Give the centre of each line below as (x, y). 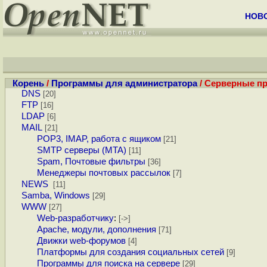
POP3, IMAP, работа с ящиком (99, 139)
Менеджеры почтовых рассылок (104, 173)
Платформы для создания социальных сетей (131, 252)
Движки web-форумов (82, 241)
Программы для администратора (124, 83)
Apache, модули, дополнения (97, 230)
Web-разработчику (76, 218)
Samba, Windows (55, 196)
